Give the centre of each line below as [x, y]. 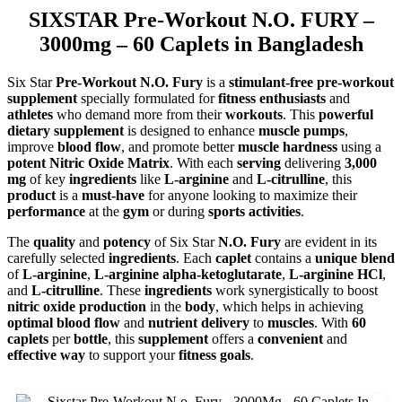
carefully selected [58, 258]
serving [259, 163]
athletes [30, 115]
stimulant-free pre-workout [311, 83]
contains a [283, 258]
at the [104, 212]
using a [359, 147]
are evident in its [329, 242]
